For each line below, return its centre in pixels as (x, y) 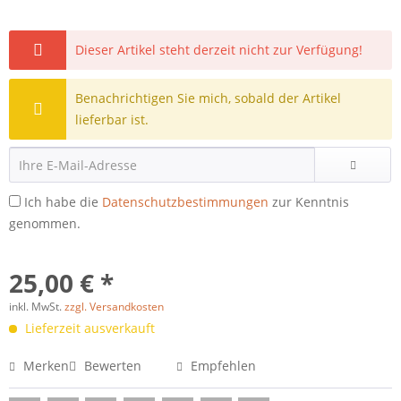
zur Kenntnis (309, 202)
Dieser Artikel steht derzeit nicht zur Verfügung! (219, 50)
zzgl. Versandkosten (114, 307)
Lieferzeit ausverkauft (88, 328)
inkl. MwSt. (37, 307)
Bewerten (111, 366)
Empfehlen (222, 366)
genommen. (45, 223)
